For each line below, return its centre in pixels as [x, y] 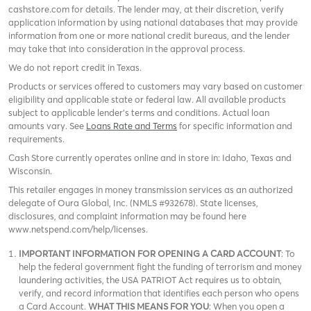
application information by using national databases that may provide [153, 22]
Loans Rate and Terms [132, 125]
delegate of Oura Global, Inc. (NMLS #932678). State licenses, [133, 202]
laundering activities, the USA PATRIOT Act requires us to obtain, [150, 279]
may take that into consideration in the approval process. [127, 48]
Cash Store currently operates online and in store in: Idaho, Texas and [150, 157]
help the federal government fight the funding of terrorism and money [160, 266]
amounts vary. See [47, 125]
